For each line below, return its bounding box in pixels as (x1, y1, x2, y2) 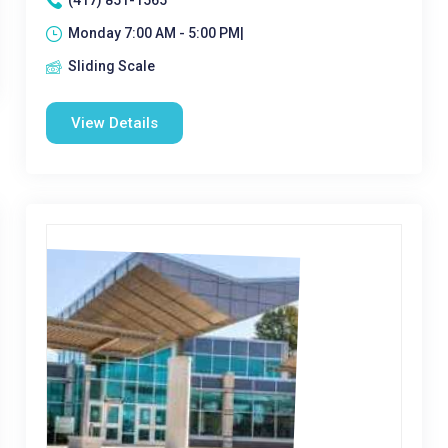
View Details (70, 114, 158, 132)
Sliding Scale (67, 58, 155, 74)
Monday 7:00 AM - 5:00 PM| (67, 25, 244, 41)
